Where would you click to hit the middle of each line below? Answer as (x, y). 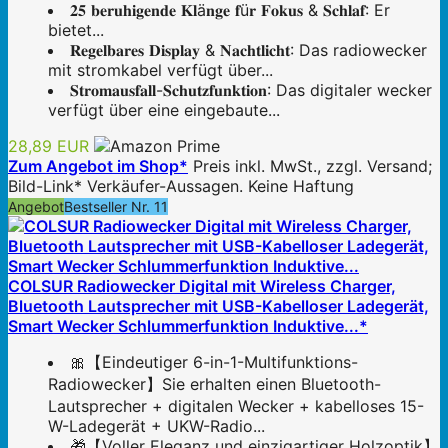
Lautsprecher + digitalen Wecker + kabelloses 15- (236, 406)
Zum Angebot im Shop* (98, 166)
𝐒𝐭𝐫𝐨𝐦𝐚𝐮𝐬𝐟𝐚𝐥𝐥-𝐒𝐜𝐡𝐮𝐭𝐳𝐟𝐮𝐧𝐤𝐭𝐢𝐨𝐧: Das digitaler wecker (251, 90)
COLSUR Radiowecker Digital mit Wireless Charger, (202, 286)
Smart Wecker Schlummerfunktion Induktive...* (188, 326)
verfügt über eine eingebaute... (164, 110)
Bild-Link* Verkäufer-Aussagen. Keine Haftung (181, 186)
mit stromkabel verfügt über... (160, 70)
